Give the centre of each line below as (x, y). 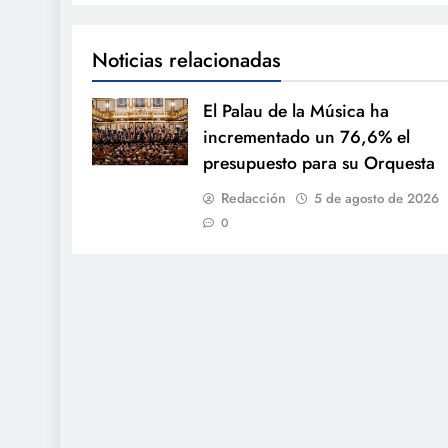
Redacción (253, 197)
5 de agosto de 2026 (376, 198)
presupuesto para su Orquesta (318, 162)
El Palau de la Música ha (295, 110)
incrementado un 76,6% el (306, 136)
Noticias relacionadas (186, 59)
